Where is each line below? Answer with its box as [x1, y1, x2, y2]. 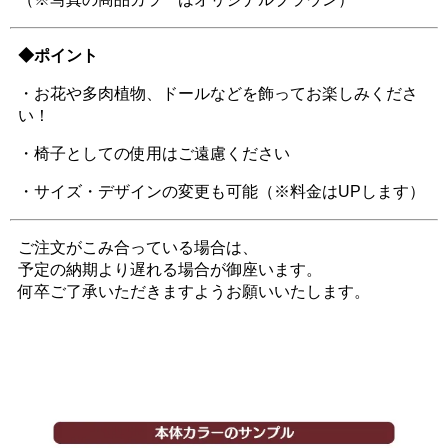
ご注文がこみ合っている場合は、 [18, 238, 258, 256]
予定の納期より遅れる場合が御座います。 [18, 260, 322, 278]
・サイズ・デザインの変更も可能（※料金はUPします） [18, 182, 425, 200]
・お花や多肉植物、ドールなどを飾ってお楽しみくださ [18, 84, 418, 102]
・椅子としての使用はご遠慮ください [18, 144, 290, 162]
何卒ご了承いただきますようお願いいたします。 [18, 282, 370, 300]
